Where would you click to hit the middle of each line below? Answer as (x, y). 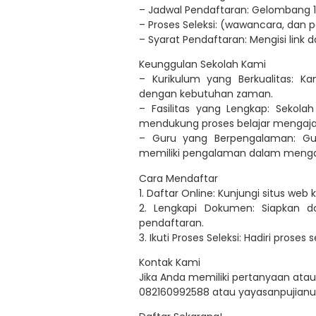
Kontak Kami (170, 263)
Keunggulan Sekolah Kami (202, 65)
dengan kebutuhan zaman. (206, 94)
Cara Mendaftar (178, 178)
